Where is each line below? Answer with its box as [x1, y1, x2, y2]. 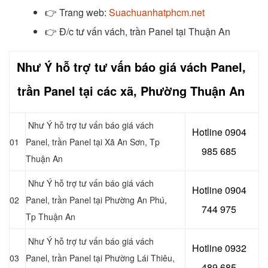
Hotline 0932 [191, 240, 246, 255]
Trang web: [59, 5, 109, 19]
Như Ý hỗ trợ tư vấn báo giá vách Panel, [16, 57, 246, 75]
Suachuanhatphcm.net [109, 5, 205, 19]
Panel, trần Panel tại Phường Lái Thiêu [26, 251, 172, 264]
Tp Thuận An [26, 210, 75, 223]
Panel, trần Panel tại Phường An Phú [26, 193, 165, 206]
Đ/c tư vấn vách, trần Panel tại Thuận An [57, 24, 230, 38]
